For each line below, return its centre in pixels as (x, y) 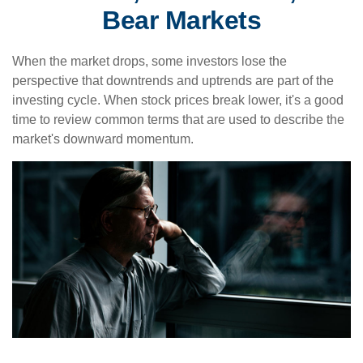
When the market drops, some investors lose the (149, 61)
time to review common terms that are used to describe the (178, 120)
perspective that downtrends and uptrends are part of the (173, 81)
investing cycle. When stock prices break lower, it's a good (178, 100)
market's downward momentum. (103, 139)
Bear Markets (181, 20)
